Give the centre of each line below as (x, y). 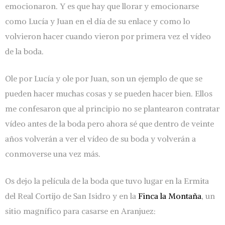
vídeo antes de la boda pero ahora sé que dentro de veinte (109, 123)
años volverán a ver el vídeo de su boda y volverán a (100, 138)
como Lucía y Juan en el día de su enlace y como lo (98, 21)
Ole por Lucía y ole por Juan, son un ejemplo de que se (104, 78)
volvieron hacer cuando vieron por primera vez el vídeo (108, 36)
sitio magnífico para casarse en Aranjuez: (80, 211)
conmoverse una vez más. (53, 153)
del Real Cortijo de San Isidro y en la (72, 196)
